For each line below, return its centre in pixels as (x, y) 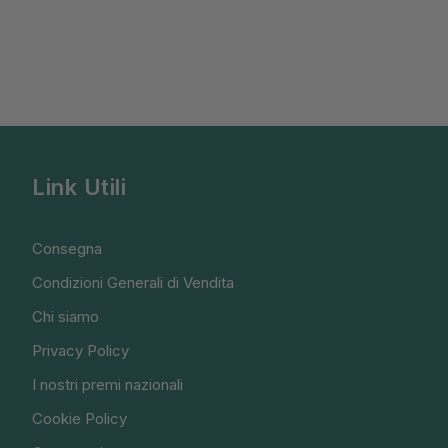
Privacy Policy (81, 350)
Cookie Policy (80, 418)
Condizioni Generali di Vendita (133, 282)
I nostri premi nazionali (108, 384)
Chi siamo (66, 316)
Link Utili (79, 186)
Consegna (67, 248)
